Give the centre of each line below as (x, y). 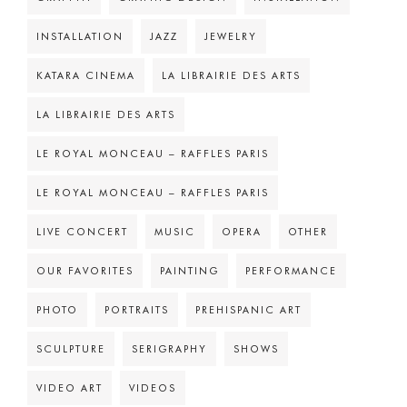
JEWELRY (231, 37)
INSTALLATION (80, 37)
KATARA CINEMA (86, 76)
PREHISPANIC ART (248, 310)
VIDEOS (153, 388)
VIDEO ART (69, 388)
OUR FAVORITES (85, 271)
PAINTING (189, 271)
